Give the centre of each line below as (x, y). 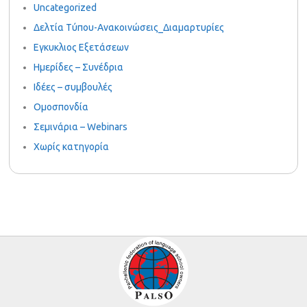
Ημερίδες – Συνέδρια (79, 67)
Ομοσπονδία (61, 107)
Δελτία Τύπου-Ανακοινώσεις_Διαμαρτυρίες (129, 28)
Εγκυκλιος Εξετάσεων (82, 48)
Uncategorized (65, 8)
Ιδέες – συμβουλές (73, 87)
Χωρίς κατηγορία (72, 147)
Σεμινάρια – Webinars (81, 127)
